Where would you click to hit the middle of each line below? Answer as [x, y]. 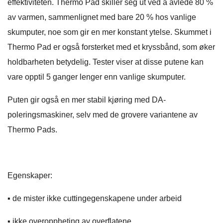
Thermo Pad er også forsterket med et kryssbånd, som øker [111, 47]
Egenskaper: [30, 176]
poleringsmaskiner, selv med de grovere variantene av [103, 115]
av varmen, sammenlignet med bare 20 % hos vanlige [102, 17]
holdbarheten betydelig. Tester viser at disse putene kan [106, 62]
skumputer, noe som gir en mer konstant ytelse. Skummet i [110, 32]
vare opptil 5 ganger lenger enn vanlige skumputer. [97, 77]
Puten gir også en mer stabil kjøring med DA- [87, 100]
